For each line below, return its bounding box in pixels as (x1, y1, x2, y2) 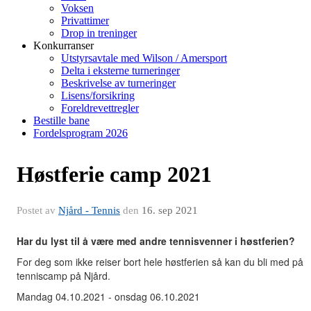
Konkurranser (33, 40, 94, 51)
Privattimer (61, 15, 109, 26)
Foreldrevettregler (61, 102, 139, 114)
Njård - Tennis (58, 205, 120, 216)
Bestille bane (33, 115, 90, 126)
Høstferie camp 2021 (17, 162, 212, 187)
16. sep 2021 (142, 205, 198, 216)
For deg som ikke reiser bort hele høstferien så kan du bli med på (17, 255, 303, 269)
